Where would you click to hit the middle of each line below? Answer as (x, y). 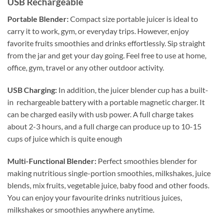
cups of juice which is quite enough (65, 138)
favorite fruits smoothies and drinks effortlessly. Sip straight (106, 43)
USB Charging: (32, 90)
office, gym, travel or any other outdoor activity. (86, 67)
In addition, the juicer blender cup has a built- (133, 90)
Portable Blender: (38, 19)
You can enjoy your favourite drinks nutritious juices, (95, 197)
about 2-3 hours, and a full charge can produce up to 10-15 (104, 126)
